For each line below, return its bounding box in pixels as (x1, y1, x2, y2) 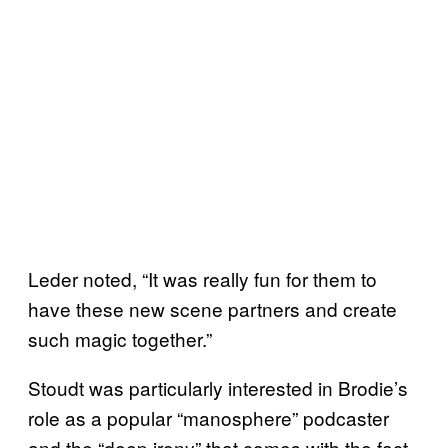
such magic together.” (28, 324, 212, 352)
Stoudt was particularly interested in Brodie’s (28, 373, 408, 401)
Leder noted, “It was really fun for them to (28, 264, 377, 292)
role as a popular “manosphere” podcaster (28, 403, 389, 431)
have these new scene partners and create (28, 294, 397, 322)
